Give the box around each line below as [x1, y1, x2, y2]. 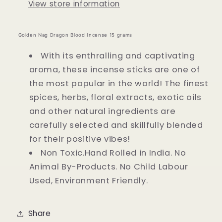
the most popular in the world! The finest [29, 78, 209, 90]
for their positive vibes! [29, 133, 133, 145]
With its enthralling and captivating [41, 50, 195, 62]
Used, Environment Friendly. [29, 175, 148, 187]
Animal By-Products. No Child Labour [29, 161, 188, 173]
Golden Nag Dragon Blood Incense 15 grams [18, 32, 132, 38]
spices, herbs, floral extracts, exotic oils [29, 92, 202, 104]
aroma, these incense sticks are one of [29, 64, 200, 76]
